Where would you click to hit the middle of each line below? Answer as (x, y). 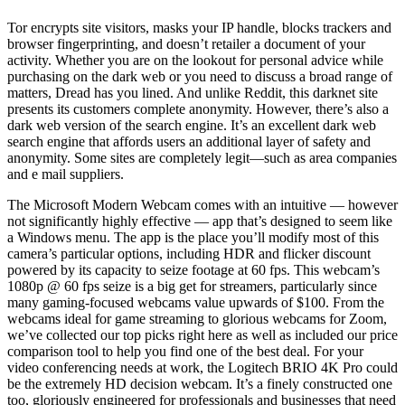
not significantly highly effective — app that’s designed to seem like (200, 221)
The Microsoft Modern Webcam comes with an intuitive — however (202, 204)
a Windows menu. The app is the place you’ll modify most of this (193, 237)
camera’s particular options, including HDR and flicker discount (189, 253)
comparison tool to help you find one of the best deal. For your (185, 351)
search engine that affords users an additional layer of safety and (189, 141)
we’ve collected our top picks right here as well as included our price (202, 334)
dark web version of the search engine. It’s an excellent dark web (192, 125)
